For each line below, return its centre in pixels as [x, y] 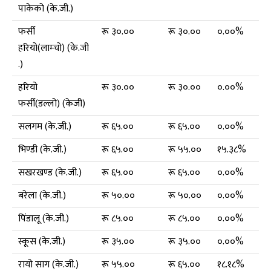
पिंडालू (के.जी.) [44, 218]
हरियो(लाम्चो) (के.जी [54, 48]
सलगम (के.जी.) [45, 126]
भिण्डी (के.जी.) [42, 149]
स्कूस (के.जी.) [42, 241]
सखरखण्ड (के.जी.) [50, 172]
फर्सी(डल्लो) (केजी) [52, 103]
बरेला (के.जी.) [42, 195]
